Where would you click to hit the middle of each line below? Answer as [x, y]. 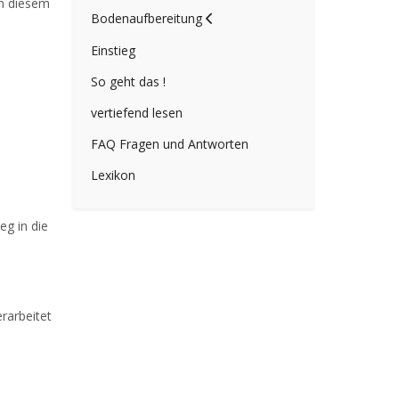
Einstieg [113, 51]
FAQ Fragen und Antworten [170, 144]
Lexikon [113, 175]
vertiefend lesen [137, 113]
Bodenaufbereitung [147, 19]
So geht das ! [128, 82]
